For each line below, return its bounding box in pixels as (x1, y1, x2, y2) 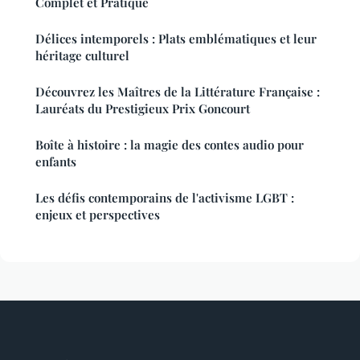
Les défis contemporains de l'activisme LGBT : (35, 189, 294, 206)
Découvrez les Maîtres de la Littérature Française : (35, 83, 320, 100)
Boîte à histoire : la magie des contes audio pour (35, 136, 304, 153)
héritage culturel (35, 47, 129, 63)
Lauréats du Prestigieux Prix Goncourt (35, 100, 250, 117)
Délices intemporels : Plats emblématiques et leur (35, 30, 317, 47)
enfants (35, 153, 76, 170)
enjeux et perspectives (35, 206, 160, 223)
